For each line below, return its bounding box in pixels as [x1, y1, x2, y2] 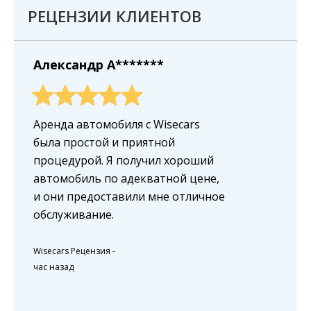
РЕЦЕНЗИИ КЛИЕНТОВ [28, 5, 201, 26]
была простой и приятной [33, 134, 175, 150]
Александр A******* [33, 56, 164, 73]
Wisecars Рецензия [33, 244, 110, 257]
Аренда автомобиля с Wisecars [33, 116, 200, 132]
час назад [33, 260, 74, 273]
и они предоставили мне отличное [33, 188, 225, 204]
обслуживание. [33, 206, 114, 222]
